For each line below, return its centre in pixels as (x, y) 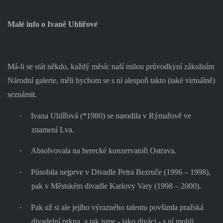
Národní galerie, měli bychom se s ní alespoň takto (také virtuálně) (111, 80)
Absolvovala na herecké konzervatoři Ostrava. (103, 151)
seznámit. (22, 94)
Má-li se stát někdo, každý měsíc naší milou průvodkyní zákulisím (111, 66)
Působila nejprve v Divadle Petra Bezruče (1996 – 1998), (120, 172)
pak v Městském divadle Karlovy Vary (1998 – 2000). (117, 186)
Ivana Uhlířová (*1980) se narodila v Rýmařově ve (111, 115)
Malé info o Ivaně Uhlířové (52, 24)
